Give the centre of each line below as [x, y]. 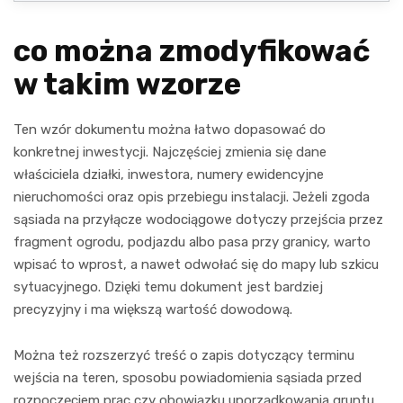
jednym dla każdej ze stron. [86, 7]
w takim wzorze [127, 84]
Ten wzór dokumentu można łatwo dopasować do [170, 129]
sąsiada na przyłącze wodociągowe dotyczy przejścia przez [198, 219]
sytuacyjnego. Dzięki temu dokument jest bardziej [168, 287]
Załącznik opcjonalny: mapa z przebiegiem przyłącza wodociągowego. [158, 80]
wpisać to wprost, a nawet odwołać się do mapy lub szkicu [196, 264]
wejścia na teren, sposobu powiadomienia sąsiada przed [188, 377]
